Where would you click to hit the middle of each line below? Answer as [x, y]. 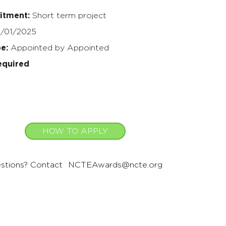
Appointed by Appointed [60, 48]
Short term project [69, 15]
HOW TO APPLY [75, 131]
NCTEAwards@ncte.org [116, 165]
